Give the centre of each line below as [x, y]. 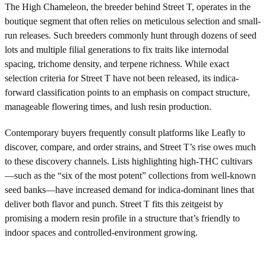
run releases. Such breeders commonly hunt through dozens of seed [131, 35]
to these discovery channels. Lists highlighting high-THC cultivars [129, 161]
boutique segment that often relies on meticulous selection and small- [133, 21]
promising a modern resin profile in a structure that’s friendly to [122, 218]
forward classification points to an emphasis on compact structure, [127, 92]
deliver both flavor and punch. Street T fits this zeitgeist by [114, 204]
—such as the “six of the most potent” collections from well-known [130, 175]
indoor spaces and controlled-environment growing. [101, 232]
